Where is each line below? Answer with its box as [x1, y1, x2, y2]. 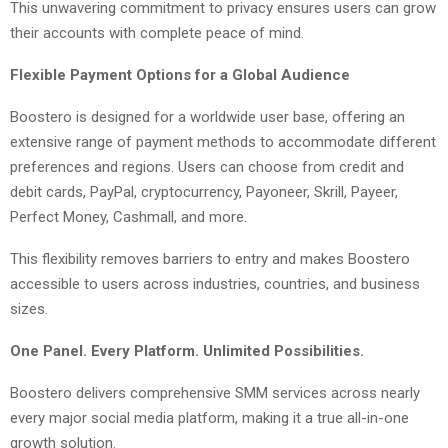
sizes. [10, 299, 48, 318]
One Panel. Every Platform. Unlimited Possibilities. [10, 341, 364, 360]
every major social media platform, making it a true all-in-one [10, 408, 409, 427]
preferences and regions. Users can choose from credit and [10, 157, 404, 176]
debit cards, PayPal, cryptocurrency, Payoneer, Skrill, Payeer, [10, 182, 398, 201]
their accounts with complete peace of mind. [10, 23, 304, 42]
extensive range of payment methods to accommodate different [10, 132, 436, 151]
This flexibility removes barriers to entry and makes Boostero [10, 249, 410, 268]
